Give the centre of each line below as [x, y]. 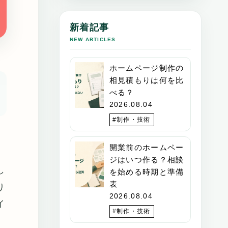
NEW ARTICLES [93, 39]
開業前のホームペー [147, 147]
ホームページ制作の [147, 68]
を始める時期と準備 [147, 172]
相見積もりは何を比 [147, 80]
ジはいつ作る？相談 [147, 159]
